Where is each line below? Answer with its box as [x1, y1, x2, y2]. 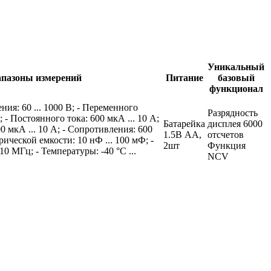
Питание [165, 72, 203, 83]
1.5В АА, [163, 129, 201, 140]
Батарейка [163, 118, 205, 129]
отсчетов [207, 129, 244, 140]
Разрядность [207, 107, 258, 118]
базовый [217, 72, 255, 83]
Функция [207, 140, 246, 151]
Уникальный [207, 61, 264, 72]
